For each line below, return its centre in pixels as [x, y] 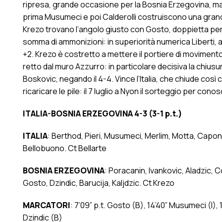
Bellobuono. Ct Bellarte [64, 148]
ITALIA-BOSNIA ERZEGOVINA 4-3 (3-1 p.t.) [102, 114]
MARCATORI [46, 205]
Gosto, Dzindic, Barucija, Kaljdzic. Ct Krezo [98, 183]
